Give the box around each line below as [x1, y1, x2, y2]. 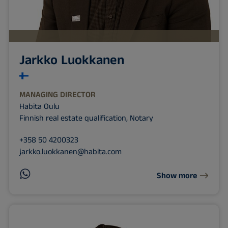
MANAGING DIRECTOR [19, 89, 96, 101]
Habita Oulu [19, 100, 60, 112]
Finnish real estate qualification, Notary [19, 112, 153, 124]
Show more [157, 170, 197, 182]
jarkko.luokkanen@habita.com [19, 146, 122, 158]
